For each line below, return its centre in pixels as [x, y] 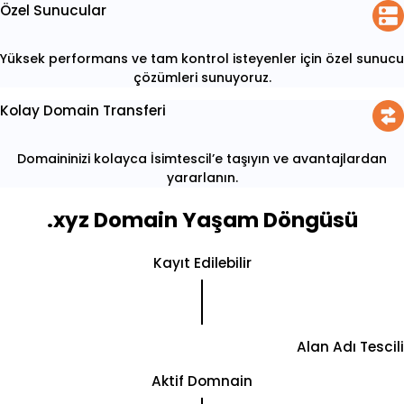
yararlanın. [202, 177]
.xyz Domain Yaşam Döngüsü [202, 220]
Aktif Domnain [202, 381]
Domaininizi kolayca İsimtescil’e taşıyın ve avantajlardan [202, 158]
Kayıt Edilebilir [202, 262]
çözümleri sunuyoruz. [202, 77]
